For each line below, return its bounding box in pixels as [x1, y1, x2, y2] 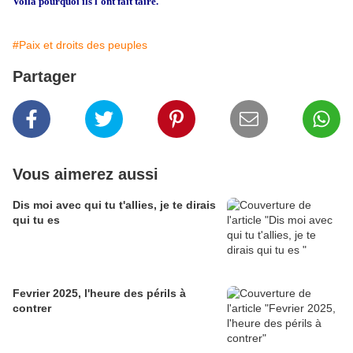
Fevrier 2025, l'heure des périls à [13, 287, 186, 300]
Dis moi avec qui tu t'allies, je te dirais [13, 199, 216, 212]
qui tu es [13, 214, 60, 227]
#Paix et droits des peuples [13, 39, 147, 52]
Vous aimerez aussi [13, 165, 158, 184]
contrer [13, 302, 51, 315]
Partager [13, 68, 76, 86]
